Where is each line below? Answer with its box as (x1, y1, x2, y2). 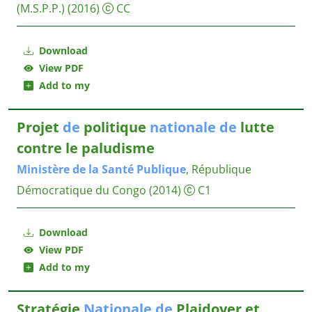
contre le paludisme (17, 139, 155, 157)
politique (80, 118, 150, 136)
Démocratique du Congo (17, 182, 146, 198)
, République (186, 162, 251, 177)
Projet (17, 118, 63, 136)
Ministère (17, 162, 70, 177)
